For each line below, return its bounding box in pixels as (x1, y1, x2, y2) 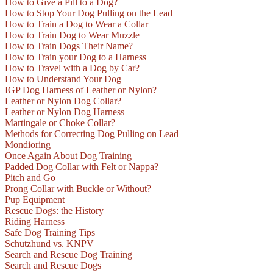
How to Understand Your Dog (5, 74, 121, 85)
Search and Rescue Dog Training (5, 249, 132, 260)
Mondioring (5, 140, 51, 151)
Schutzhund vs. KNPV (5, 238, 94, 249)
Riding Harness (5, 216, 65, 227)
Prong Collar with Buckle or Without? (5, 183, 151, 194)
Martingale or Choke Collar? (5, 118, 115, 129)
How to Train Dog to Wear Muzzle (5, 30, 140, 41)
